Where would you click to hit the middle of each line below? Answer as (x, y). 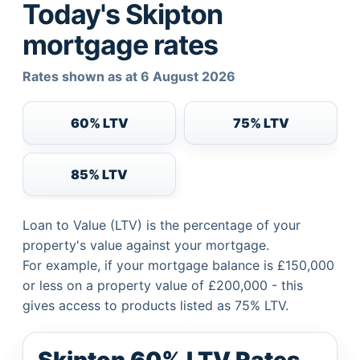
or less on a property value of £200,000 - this (163, 285)
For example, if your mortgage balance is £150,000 (178, 265)
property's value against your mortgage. (146, 245)
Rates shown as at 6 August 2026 (129, 76)
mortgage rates (120, 45)
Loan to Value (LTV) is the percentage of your (162, 225)
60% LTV (99, 123)
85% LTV (99, 174)
